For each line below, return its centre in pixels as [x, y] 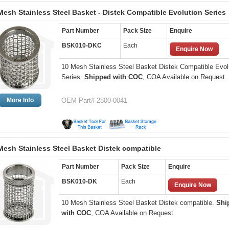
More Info [20, 100]
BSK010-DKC [82, 45]
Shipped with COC [113, 77]
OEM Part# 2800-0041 [94, 100]
